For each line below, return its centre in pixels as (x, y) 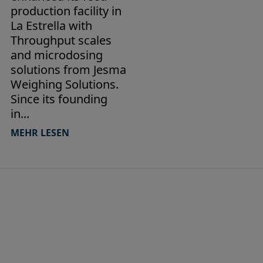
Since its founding (59, 99)
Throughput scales (61, 40)
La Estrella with (53, 25)
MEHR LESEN (40, 132)
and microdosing (56, 55)
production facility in (66, 11)
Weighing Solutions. (64, 84)
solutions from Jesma (68, 69)
